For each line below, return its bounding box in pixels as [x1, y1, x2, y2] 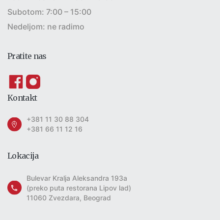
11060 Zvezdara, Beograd [27, 193, 111, 202]
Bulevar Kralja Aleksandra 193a [27, 174, 127, 183]
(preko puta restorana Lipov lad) [27, 184, 131, 192]
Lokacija [7, 151, 39, 161]
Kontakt [7, 93, 37, 103]
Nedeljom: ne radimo [7, 22, 84, 32]
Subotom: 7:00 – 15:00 [7, 7, 91, 17]
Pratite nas [7, 51, 47, 61]
